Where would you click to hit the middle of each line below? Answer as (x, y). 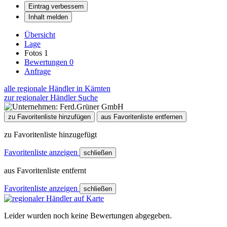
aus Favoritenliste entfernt (45, 170)
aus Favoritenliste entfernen (142, 117)
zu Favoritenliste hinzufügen (49, 117)
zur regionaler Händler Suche (51, 97)
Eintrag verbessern (56, 6)
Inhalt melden (48, 17)
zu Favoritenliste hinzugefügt (50, 134)
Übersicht (40, 34)
